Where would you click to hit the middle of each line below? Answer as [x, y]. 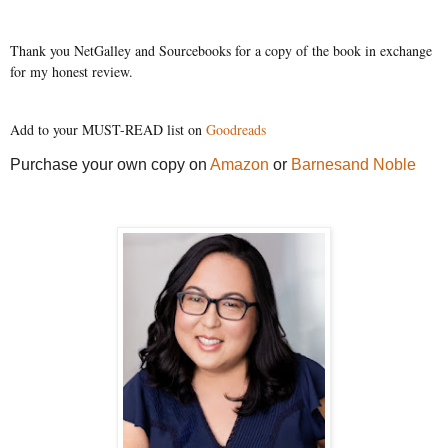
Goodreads [236, 129]
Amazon [239, 165]
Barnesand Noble [353, 165]
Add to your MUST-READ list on [108, 129]
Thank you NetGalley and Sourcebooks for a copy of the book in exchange [221, 50]
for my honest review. [71, 71]
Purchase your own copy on [110, 165]
